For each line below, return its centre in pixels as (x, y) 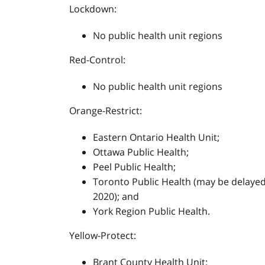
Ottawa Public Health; (141, 152)
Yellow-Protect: (103, 235)
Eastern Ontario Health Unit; (156, 137)
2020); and (116, 196)
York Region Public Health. (151, 211)
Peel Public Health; (134, 167)
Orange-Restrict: (106, 111)
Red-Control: (97, 60)
